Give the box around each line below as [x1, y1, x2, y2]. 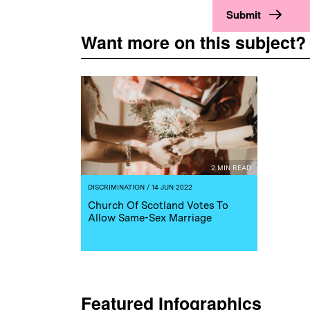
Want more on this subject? [81, 29, 306, 55]
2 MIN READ [211, 163, 251, 172]
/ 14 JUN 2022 [145, 183, 192, 192]
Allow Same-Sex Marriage [88, 212, 212, 225]
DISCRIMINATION [88, 183, 145, 192]
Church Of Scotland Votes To [88, 199, 228, 212]
